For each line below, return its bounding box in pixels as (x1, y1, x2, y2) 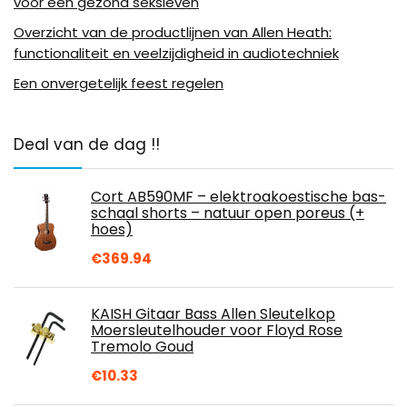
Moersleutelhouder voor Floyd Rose (91, 320, 342, 342)
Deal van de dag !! (14, 134, 160, 156)
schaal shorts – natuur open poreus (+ (91, 203, 364, 224)
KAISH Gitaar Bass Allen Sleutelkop (91, 303, 335, 325)
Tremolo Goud (91, 336, 194, 358)
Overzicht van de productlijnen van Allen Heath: (14, 23, 332, 43)
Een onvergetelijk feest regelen (14, 74, 223, 94)
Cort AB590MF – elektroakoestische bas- (91, 186, 386, 208)
